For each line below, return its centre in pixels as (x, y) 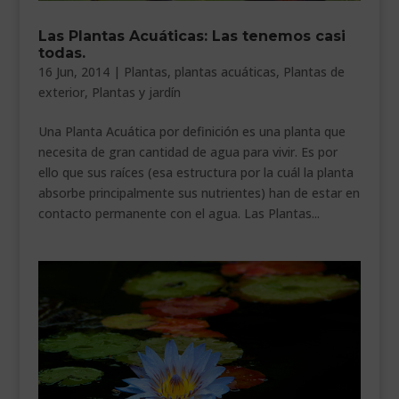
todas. (61, 53)
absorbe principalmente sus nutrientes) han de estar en (199, 192)
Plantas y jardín (136, 92)
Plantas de (313, 71)
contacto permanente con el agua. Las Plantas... (179, 213)
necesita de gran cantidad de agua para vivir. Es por (187, 151)
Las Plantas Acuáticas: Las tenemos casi (191, 36)
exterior (61, 92)
